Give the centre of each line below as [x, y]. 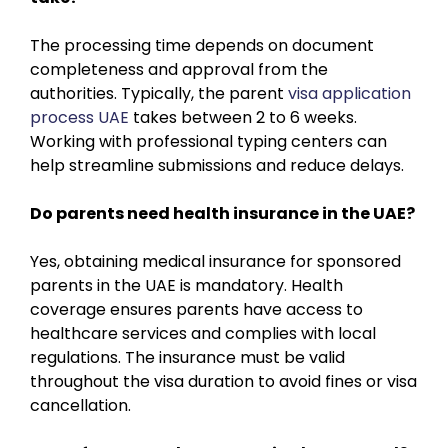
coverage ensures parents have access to [196, 309]
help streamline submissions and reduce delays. [217, 165]
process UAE [79, 117]
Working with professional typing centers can [208, 141]
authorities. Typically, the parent [159, 93]
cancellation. [80, 405]
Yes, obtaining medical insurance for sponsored [215, 261]
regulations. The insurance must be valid [187, 357]
